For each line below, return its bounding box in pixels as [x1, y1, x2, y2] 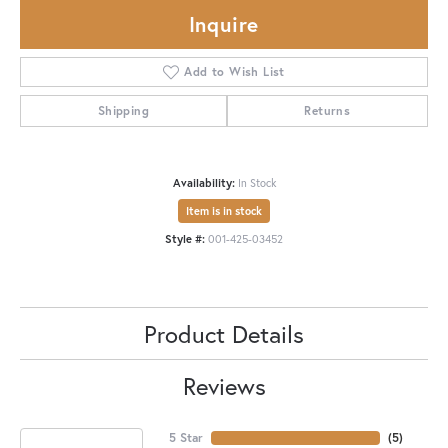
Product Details [144, 317, 304, 350]
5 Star [168, 429, 203, 445]
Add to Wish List [184, 63, 285, 79]
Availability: [172, 174, 235, 190]
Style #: [165, 230, 205, 246]
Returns [304, 102, 351, 118]
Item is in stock [186, 203, 262, 218]
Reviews [182, 369, 266, 402]
